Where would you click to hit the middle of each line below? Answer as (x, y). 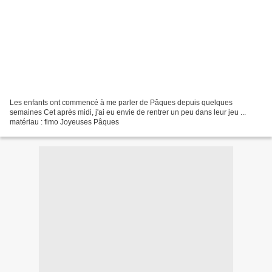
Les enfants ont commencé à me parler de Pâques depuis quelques (121, 102)
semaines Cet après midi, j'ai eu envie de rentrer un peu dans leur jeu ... (128, 112)
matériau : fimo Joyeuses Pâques (64, 122)
